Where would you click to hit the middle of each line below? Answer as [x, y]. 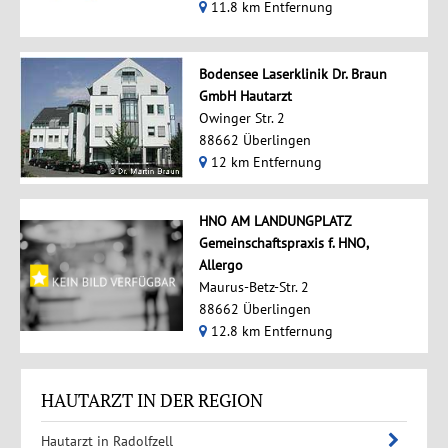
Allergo [220, 264]
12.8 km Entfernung [269, 330]
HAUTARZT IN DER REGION [151, 399]
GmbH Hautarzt [245, 95]
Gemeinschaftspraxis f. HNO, [283, 242]
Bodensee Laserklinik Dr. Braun [292, 73]
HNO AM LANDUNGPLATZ [274, 220]
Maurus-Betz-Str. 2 [253, 286]
